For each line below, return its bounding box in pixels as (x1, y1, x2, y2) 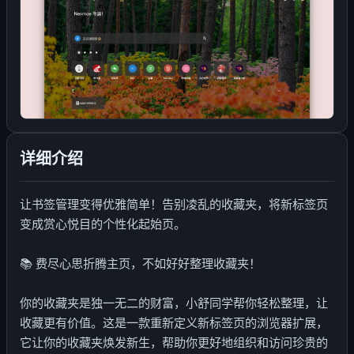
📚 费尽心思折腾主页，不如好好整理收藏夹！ (20, 256, 261, 271)
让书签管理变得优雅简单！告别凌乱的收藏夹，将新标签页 (20, 197, 328, 212)
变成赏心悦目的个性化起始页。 (20, 217, 186, 232)
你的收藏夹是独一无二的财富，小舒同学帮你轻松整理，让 (20, 296, 328, 311)
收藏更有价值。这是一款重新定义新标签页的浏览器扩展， (20, 315, 328, 330)
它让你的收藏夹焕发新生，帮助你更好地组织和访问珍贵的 (20, 335, 328, 350)
